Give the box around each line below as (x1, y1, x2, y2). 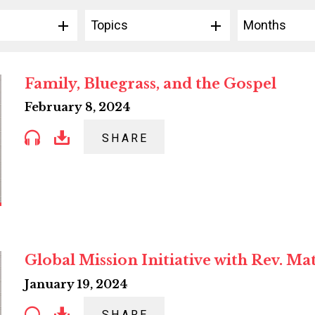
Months (243, 15, 287, 35)
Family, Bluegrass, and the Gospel (25, 75, 277, 92)
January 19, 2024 (25, 276, 128, 291)
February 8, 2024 (25, 100, 131, 115)
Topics (90, 15, 128, 35)
